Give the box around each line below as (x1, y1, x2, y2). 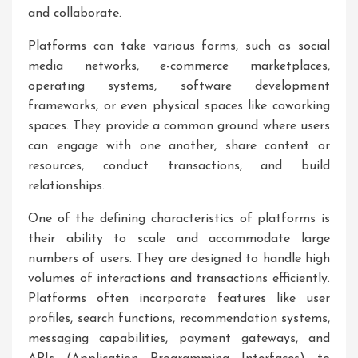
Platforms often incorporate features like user (28, 292, 330, 305)
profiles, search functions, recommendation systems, (28, 312, 330, 325)
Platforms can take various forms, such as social (28, 40, 330, 53)
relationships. (28, 180, 105, 193)
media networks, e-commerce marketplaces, (28, 60, 330, 73)
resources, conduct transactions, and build (28, 160, 330, 173)
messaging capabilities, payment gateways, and (28, 332, 330, 345)
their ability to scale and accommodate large (28, 233, 330, 245)
